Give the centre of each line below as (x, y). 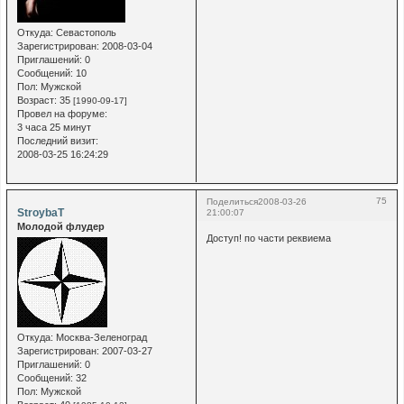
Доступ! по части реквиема (268, 239)
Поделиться (232, 201)
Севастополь (84, 32)
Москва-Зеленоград (100, 337)
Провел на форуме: (62, 113)
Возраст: (37, 100)
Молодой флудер (60, 226)
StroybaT (40, 212)
